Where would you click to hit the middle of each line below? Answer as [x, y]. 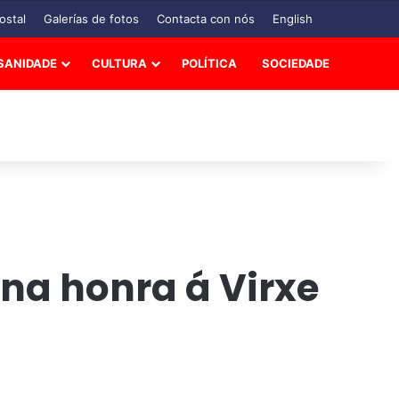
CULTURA [119, 63]
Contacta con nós [206, 19]
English [293, 19]
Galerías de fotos [91, 19]
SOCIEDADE [296, 63]
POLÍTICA [209, 63]
